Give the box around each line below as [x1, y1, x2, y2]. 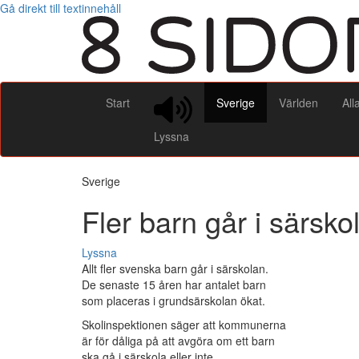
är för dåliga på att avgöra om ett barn [82, 333, 275, 349]
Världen [279, 94, 318, 111]
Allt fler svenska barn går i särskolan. [82, 260, 268, 277]
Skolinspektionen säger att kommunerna [82, 317, 286, 333]
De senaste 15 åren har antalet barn [82, 276, 266, 293]
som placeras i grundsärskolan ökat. [82, 292, 265, 309]
